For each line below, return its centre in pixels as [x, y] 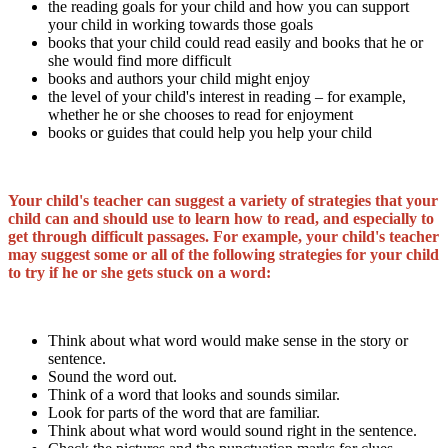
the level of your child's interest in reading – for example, [227, 97]
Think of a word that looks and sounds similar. [194, 395]
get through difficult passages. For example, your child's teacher [223, 237]
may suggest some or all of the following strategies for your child [223, 255]
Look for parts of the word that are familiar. [184, 413]
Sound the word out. [112, 377]
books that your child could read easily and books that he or [235, 43]
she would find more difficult [139, 61]
